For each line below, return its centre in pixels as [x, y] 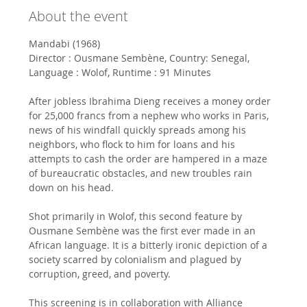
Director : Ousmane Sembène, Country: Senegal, [141, 58]
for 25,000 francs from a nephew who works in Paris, [150, 115]
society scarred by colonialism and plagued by [137, 259]
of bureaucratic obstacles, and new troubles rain [142, 173]
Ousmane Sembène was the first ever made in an [144, 230]
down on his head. [73, 187]
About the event [79, 16]
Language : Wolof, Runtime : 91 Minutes [120, 72]
